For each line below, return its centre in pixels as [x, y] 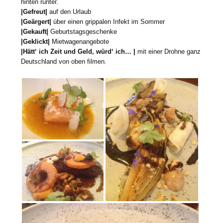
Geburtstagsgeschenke [84, 31]
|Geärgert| [36, 21]
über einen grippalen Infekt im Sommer [108, 21]
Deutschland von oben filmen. [64, 61]
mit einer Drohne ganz [168, 51]
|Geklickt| [37, 41]
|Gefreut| [35, 11]
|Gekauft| [36, 31]
